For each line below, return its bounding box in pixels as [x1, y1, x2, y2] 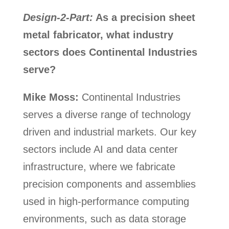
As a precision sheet [93, 12, 195, 24]
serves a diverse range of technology [22, 109, 191, 121]
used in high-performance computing [22, 196, 189, 208]
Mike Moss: [22, 91, 79, 103]
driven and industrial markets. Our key [22, 126, 196, 138]
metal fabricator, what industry [22, 29, 173, 41]
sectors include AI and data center [22, 144, 178, 155]
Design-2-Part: [22, 12, 93, 24]
